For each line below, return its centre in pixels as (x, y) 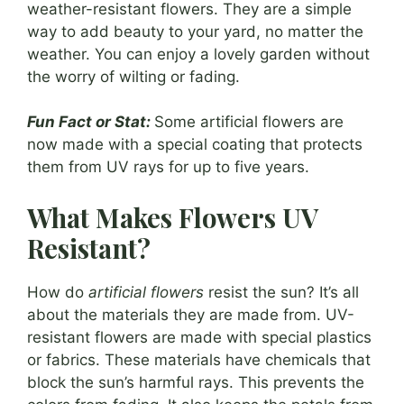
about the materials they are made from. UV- (191, 314)
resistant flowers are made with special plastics (199, 337)
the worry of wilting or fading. (133, 76)
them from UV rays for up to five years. (168, 167)
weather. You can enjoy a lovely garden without (198, 54)
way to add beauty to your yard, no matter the (195, 31)
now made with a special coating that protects (195, 145)
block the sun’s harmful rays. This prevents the (196, 382)
